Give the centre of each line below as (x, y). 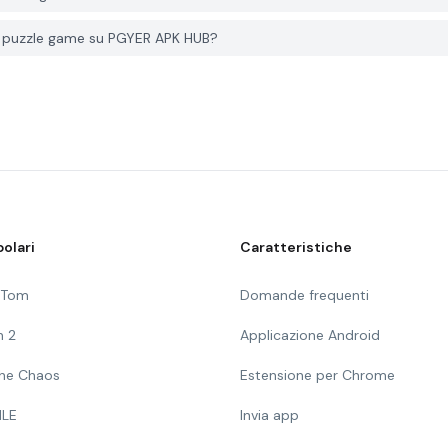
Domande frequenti (304, 295)
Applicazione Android (310, 335)
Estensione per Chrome (317, 375)
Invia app (269, 415)
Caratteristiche (296, 247)
